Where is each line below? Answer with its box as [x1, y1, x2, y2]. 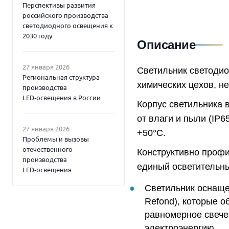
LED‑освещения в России [22, 93, 101, 102]
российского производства [22, 11, 108, 19]
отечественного [22, 145, 73, 153]
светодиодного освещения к [22, 21, 113, 30]
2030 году [22, 31, 52, 40]
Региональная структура [22, 73, 100, 81]
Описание [137, 38, 196, 52]
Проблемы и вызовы [22, 134, 89, 143]
